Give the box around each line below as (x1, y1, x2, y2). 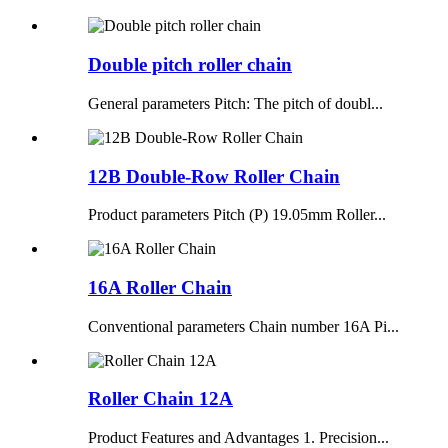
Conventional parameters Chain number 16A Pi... (88, 317, 399, 335)
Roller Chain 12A (88, 388, 233, 410)
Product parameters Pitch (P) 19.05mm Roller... (88, 206, 386, 224)
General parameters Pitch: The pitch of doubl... (88, 94, 383, 112)
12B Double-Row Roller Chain (88, 165, 340, 187)
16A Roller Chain (88, 277, 232, 299)
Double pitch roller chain (88, 54, 292, 76)
